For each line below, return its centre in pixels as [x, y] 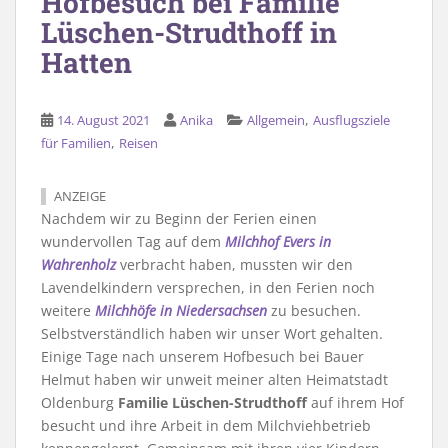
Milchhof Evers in [278, 241]
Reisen [138, 142]
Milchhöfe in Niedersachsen [181, 310]
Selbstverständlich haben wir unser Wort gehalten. [212, 333]
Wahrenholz [78, 264]
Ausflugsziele [351, 119]
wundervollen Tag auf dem [133, 241]
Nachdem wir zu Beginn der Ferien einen [179, 218]
